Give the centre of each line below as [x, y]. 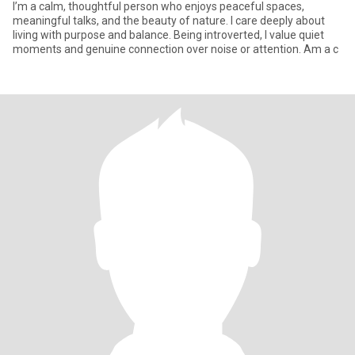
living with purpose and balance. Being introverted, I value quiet [168, 35]
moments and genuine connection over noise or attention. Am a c [176, 49]
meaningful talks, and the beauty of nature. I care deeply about [169, 21]
